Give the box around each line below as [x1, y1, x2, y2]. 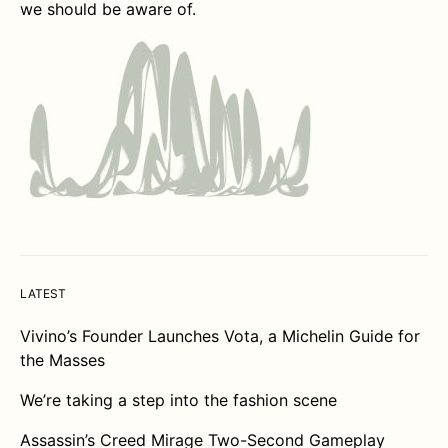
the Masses [20, 350, 105, 371]
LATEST [20, 286, 66, 302]
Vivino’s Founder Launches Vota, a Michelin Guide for [20, 326, 420, 347]
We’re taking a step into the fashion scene [20, 390, 337, 411]
